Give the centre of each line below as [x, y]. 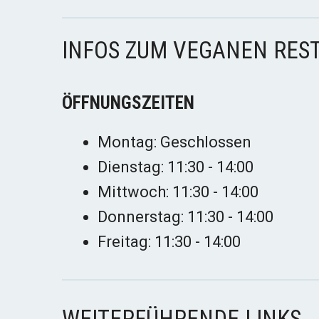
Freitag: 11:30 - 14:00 [169, 242]
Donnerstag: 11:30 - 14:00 [185, 217]
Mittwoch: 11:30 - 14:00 [178, 192]
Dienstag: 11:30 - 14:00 [176, 167]
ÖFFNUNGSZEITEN [128, 103]
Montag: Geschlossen [174, 142]
